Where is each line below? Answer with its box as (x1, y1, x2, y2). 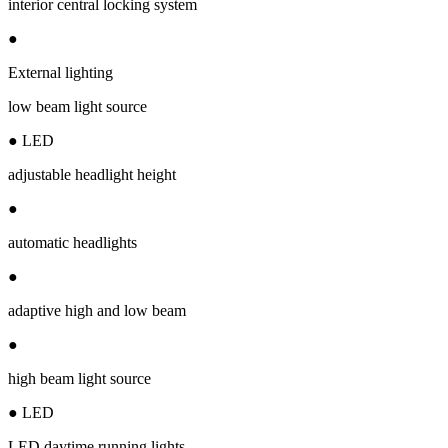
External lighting (8, 63, 113, 81)
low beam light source (8, 97, 147, 115)
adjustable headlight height (8, 165, 176, 183)
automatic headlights (8, 233, 137, 251)
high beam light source (8, 369, 151, 387)
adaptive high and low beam (8, 301, 186, 319)
